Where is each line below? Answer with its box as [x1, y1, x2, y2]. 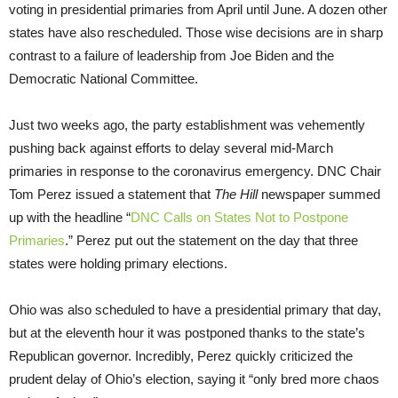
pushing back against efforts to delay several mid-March [9, 139, 333, 155]
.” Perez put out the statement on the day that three [65, 232, 358, 248]
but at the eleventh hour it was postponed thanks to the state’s [9, 324, 365, 340]
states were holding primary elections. [9, 255, 227, 271]
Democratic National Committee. [9, 70, 198, 86]
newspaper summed [258, 186, 380, 202]
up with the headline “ [9, 209, 131, 225]
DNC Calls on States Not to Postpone [131, 209, 348, 225]
